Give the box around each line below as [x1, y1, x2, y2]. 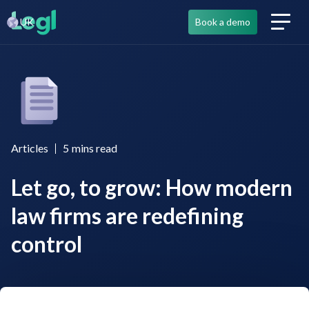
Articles [11, 141, 48, 154]
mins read [72, 141, 117, 154]
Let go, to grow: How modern [11, 174, 292, 201]
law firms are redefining [11, 202, 243, 229]
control [11, 230, 82, 257]
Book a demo [195, 16, 250, 28]
